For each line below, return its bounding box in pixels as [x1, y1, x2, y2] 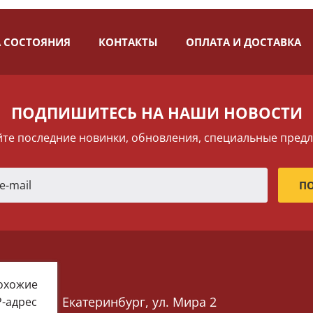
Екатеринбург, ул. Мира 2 [62, 293, 217, 310]
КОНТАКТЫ [98, 35, 158, 49]
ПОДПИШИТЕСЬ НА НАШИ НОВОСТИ [10, 102, 303, 123]
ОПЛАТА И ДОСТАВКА [185, 35, 301, 49]
